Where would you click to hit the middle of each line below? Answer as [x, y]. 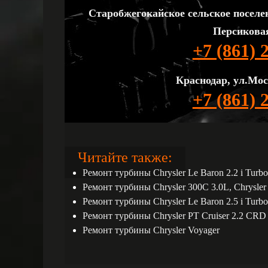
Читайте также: [125, 157]
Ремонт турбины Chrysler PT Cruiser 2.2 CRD [174, 216]
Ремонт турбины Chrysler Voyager [151, 230]
